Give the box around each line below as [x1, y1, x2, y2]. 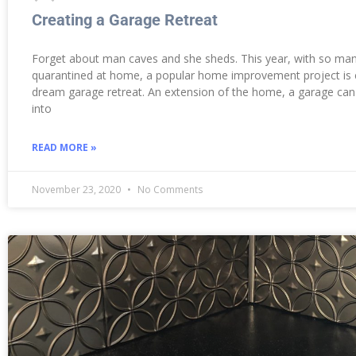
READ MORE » [32, 140, 97, 154]
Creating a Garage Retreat [32, 10, 218, 29]
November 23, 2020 [32, 182, 123, 196]
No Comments [135, 182, 203, 196]
